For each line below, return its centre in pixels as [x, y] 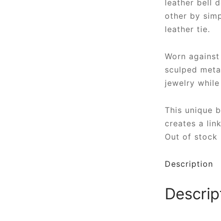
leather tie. [187, 29]
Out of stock [191, 137]
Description [189, 164]
